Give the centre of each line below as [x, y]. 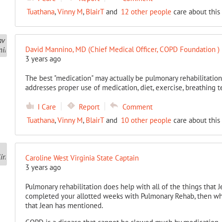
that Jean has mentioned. [64, 205]
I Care [47, 107]
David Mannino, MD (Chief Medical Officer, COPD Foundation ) [122, 49]
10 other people [146, 120]
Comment [137, 107]
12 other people [146, 12]
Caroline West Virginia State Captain [82, 158]
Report [89, 107]
